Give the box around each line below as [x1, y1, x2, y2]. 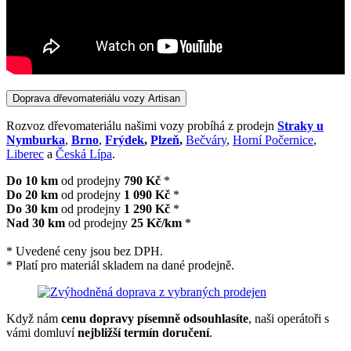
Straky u [277, 118, 324, 132]
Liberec [6, 147, 44, 161]
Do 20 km [6, 187, 58, 201]
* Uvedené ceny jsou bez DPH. [6, 244, 163, 258]
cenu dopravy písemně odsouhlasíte [61, 311, 248, 325]
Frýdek [105, 132, 144, 147]
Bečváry [186, 132, 226, 147]
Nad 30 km [6, 215, 65, 230]
